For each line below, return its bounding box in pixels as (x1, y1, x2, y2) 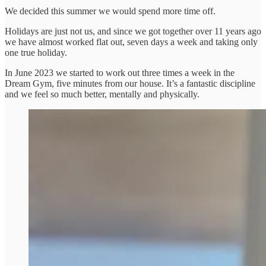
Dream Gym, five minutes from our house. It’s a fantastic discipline (5, 78, 255, 89)
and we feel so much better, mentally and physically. (5, 89, 199, 100)
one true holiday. (5, 47, 67, 58)
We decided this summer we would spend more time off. (5, 6, 216, 17)
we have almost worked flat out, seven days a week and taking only (5, 37, 258, 47)
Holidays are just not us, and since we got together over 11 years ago (5, 26, 261, 37)
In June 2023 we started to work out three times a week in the (5, 68, 235, 78)
